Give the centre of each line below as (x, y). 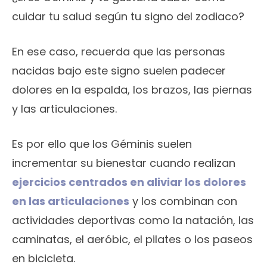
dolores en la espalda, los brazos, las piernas (132, 90)
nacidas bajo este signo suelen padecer (119, 71)
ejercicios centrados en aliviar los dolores (129, 182)
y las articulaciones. (64, 109)
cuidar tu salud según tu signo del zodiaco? (128, 17)
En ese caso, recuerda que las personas (119, 52)
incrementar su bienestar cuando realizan (124, 163)
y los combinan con (183, 201)
